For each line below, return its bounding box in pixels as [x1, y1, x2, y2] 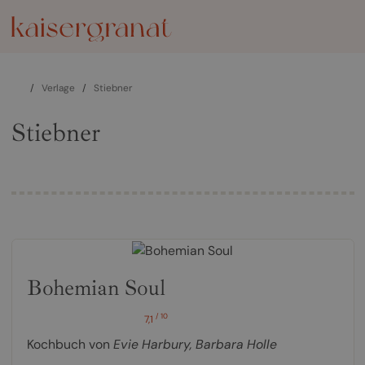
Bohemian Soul [26, 273, 165, 301]
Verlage [42, 81, 76, 95]
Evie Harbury [112, 335, 190, 353]
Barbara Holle [195, 335, 277, 353]
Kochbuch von [26, 335, 113, 353]
